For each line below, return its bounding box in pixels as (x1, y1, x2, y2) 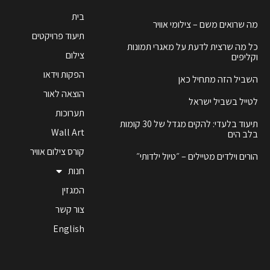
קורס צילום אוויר (30, 145, 84, 158)
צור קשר (55, 203, 84, 216)
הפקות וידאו (43, 68, 84, 81)
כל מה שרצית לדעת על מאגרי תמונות (127, 40, 258, 53)
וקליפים (231, 51, 258, 63)
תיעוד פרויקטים (31, 30, 84, 42)
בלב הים (228, 128, 258, 140)
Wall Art (51, 126, 84, 139)
